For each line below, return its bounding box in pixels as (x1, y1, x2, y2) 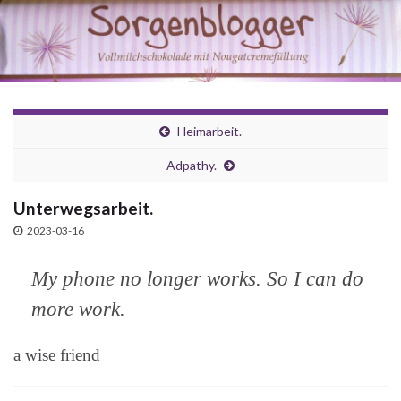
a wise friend (13, 346, 100, 365)
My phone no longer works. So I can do (31, 268, 363, 291)
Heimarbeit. (177, 124, 242, 140)
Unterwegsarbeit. (13, 198, 153, 219)
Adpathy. (166, 158, 217, 174)
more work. (31, 298, 125, 321)
